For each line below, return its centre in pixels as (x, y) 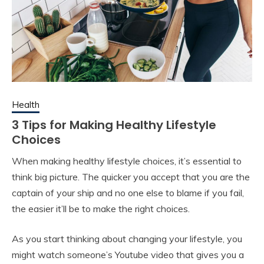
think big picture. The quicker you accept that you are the (131, 177)
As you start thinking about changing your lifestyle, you (127, 239)
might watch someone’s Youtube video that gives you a (128, 255)
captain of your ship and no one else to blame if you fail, (128, 193)
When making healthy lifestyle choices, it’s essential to (127, 161)
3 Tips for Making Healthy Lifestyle (114, 125)
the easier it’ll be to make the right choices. (101, 209)
